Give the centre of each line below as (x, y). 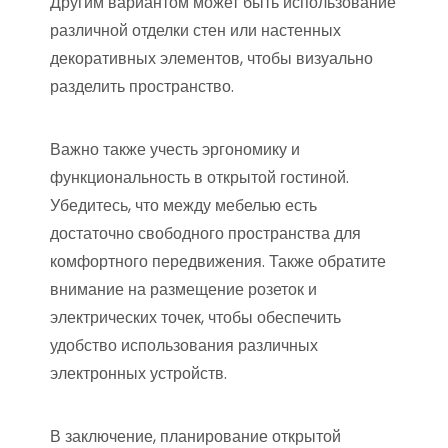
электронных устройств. (138, 373)
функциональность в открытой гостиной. (199, 177)
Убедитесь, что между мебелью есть (183, 205)
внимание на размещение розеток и (183, 289)
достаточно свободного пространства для (205, 233)
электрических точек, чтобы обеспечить (195, 317)
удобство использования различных (184, 345)
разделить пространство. (142, 86)
